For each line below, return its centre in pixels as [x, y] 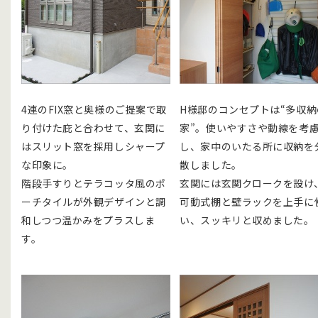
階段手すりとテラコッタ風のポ [94, 183]
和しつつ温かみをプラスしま [88, 220]
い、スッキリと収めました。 [247, 220]
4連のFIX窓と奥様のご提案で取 [94, 109]
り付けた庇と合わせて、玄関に [93, 127]
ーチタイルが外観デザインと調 [94, 201]
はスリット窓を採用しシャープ [93, 146]
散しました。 [211, 164]
